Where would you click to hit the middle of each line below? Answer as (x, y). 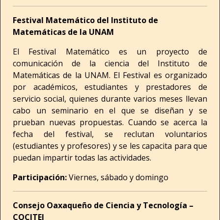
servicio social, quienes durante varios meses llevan (110, 99)
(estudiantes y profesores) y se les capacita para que (110, 146)
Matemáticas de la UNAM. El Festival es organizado (110, 75)
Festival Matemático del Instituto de (85, 20)
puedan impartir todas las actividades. (82, 158)
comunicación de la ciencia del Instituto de (110, 63)
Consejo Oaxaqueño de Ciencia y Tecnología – (103, 205)
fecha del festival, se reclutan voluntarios (110, 134)
